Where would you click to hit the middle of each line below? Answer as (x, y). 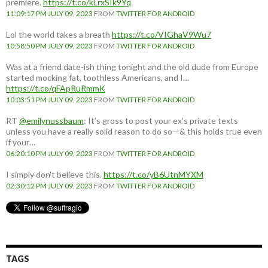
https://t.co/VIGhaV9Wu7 (162, 35)
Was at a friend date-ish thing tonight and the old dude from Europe (132, 67)
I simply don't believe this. (55, 175)
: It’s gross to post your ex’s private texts (161, 121)
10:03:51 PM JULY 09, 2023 (49, 100)
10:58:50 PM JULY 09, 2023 (49, 46)
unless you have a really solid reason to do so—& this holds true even (134, 132)
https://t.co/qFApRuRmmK (56, 89)
